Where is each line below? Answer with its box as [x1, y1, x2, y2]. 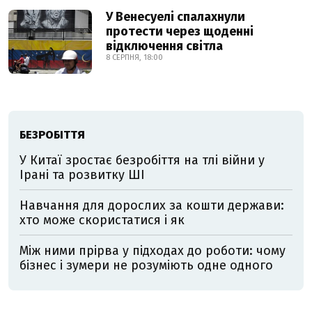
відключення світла [106, 38, 223, 54]
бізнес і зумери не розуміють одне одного [19, 258, 273, 273]
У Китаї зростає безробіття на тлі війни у [19, 153, 265, 168]
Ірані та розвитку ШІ [19, 167, 145, 182]
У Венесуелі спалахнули [106, 9, 245, 24]
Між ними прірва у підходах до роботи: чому [19, 243, 286, 258]
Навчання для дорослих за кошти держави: [19, 198, 284, 213]
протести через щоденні [106, 24, 253, 39]
